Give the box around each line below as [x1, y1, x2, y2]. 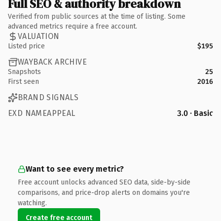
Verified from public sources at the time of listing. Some [8, 12, 185, 21]
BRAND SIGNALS [18, 93, 79, 102]
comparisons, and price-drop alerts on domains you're [18, 188, 190, 197]
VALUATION [18, 32, 60, 41]
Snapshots [8, 67, 41, 76]
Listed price [8, 41, 45, 50]
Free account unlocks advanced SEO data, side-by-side [18, 178, 190, 186]
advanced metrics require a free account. [8, 22, 137, 31]
